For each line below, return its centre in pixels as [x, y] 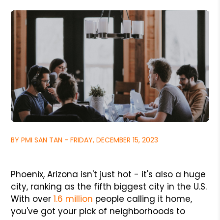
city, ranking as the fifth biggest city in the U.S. [109, 186]
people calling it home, [143, 199]
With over [32, 199]
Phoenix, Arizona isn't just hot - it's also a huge [109, 174]
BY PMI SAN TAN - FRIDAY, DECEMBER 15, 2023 [85, 140]
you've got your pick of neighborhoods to [98, 211]
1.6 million [73, 199]
